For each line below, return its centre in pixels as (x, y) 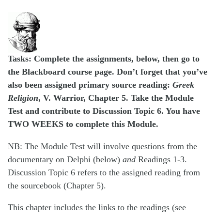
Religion (23, 98)
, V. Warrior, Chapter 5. (85, 98)
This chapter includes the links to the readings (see (97, 207)
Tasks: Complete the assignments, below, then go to (104, 59)
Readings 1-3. (161, 159)
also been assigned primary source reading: (90, 85)
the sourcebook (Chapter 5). (57, 185)
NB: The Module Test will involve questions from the (102, 146)
